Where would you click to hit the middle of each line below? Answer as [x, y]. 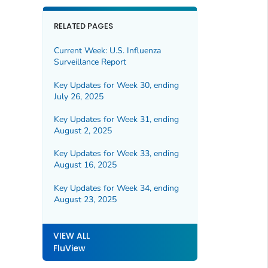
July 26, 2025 [78, 96]
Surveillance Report [90, 62]
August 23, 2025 [85, 199]
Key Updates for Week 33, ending [116, 154]
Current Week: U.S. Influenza [107, 51]
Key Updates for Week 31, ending [116, 119]
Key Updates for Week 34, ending [116, 188]
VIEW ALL [71, 236]
